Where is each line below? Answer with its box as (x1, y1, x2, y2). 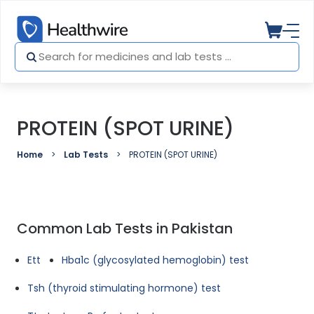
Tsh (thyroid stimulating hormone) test (27, 281, 221, 295)
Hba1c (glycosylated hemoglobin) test (62, 253, 249, 267)
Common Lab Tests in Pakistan (17, 219, 233, 238)
